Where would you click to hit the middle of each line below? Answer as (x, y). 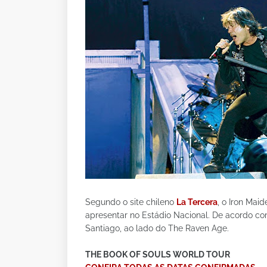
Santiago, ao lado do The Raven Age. (157, 228)
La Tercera (197, 202)
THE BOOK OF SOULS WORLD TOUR (158, 254)
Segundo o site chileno (131, 202)
